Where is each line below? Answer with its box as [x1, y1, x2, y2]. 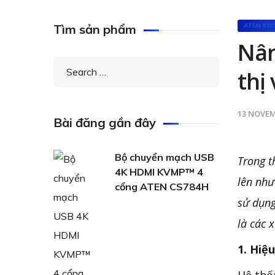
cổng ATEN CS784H [115, 180, 209, 193]
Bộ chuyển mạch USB [115, 151, 214, 163]
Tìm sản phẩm [53, 21, 136, 37]
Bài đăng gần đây [53, 115, 156, 130]
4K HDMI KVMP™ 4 [115, 166, 203, 178]
